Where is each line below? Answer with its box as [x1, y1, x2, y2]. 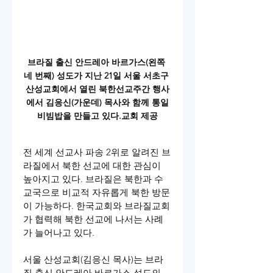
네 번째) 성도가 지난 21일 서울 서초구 [24, 70, 171, 82]
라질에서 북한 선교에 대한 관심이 [23, 160, 163, 172]
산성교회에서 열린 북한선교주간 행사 [26, 83, 169, 95]
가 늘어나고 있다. [23, 227, 94, 239]
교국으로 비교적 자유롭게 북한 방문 [23, 186, 170, 199]
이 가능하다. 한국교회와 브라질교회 [23, 200, 170, 212]
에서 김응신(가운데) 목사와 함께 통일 [26, 97, 169, 108]
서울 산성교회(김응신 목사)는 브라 [23, 253, 163, 266]
